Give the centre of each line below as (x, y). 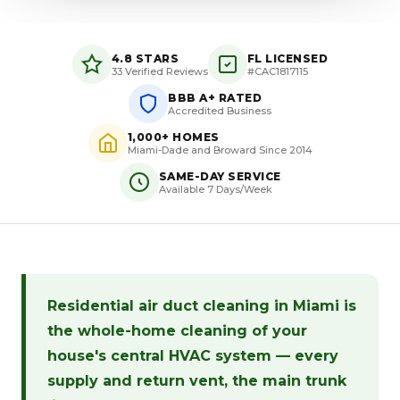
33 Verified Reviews (159, 71)
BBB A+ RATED (215, 97)
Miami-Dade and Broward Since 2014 (220, 150)
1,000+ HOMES (173, 137)
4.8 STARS (145, 58)
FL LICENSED (287, 58)
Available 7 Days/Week (215, 189)
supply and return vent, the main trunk (197, 381)
